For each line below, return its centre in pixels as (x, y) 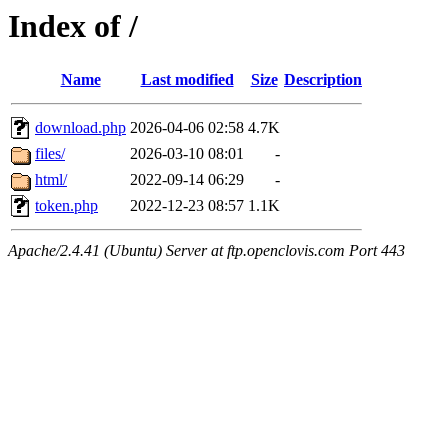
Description (323, 80)
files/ (50, 154)
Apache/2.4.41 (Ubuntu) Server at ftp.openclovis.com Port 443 (206, 251)
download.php (80, 128)
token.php (66, 206)
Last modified (187, 80)
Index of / (73, 26)
